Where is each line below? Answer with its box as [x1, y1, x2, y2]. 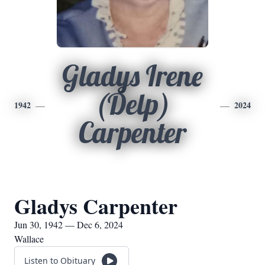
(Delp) [95, 86, 170, 122]
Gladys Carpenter [14, 190, 177, 221]
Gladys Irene [62, 58, 203, 93]
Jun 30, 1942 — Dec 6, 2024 [14, 218, 123, 231]
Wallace [14, 232, 44, 245]
